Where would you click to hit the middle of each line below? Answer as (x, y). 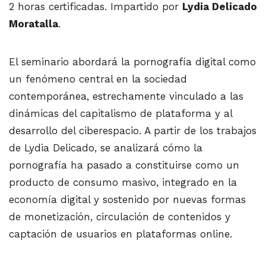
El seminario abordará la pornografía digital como (132, 62)
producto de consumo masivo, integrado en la (123, 183)
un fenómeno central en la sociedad (98, 79)
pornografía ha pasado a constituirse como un (124, 165)
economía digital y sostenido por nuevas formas (127, 200)
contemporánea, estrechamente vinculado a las (126, 96)
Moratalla (34, 24)
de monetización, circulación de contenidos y (120, 217)
